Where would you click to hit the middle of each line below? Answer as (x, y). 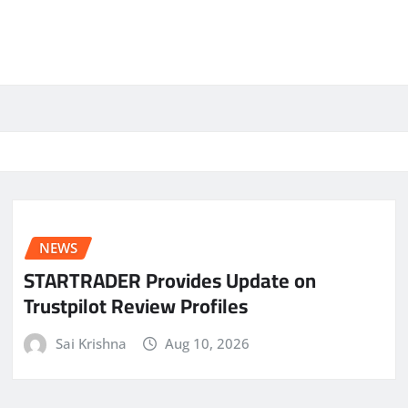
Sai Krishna (91, 344)
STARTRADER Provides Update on (170, 281)
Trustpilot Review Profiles (136, 306)
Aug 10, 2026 (208, 344)
